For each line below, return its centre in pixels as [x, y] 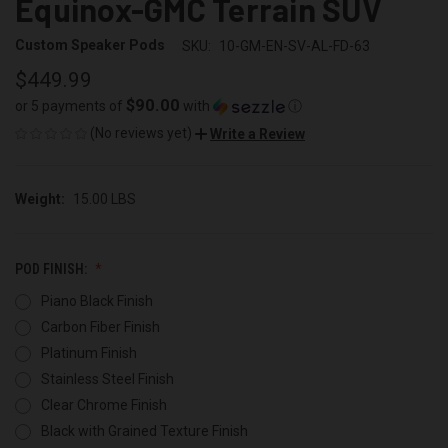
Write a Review [257, 133]
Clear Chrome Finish [103, 404]
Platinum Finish [88, 352]
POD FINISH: [52, 268]
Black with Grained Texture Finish [144, 430]
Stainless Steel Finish [107, 378]
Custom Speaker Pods [90, 45]
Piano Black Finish [96, 300]
